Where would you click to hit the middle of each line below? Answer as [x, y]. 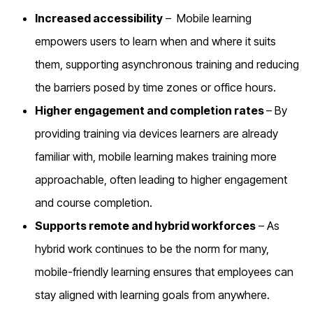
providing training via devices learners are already [156, 134]
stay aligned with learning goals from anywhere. [152, 295]
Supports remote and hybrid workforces [145, 226]
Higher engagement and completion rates [151, 111]
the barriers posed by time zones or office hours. [155, 88]
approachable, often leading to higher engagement [161, 180]
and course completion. [94, 203]
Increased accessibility [99, 19]
